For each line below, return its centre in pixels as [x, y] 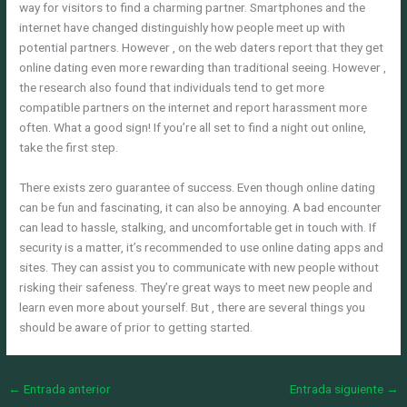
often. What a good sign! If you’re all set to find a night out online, [193, 127]
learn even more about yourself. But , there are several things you [193, 307]
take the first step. [69, 147]
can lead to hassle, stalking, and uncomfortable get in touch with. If [198, 227]
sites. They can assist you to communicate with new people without [199, 267]
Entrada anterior [66, 388]
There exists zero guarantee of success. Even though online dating [198, 187]
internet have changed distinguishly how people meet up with [183, 27]
